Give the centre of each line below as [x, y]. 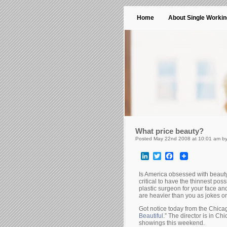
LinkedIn [164, 156]
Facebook [191, 156]
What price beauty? [169, 131]
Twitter [173, 156]
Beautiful [151, 216]
